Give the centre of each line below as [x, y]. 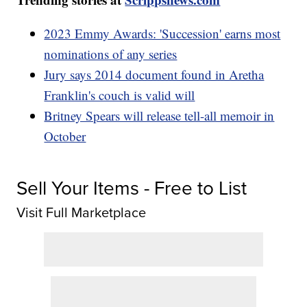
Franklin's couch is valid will [120, 95]
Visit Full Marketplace [82, 213]
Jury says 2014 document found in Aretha [154, 75]
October [65, 136]
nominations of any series [111, 54]
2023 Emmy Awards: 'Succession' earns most [162, 34]
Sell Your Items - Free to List [132, 188]
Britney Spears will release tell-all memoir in [159, 116]
